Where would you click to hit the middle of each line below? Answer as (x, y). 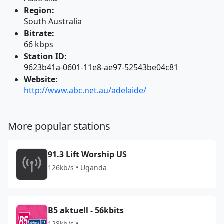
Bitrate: (39, 33)
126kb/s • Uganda (77, 168)
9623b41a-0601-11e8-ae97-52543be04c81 (101, 67)
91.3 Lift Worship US (87, 154)
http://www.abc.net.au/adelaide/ (85, 90)
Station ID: (45, 56)
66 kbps (39, 44)
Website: (41, 79)
